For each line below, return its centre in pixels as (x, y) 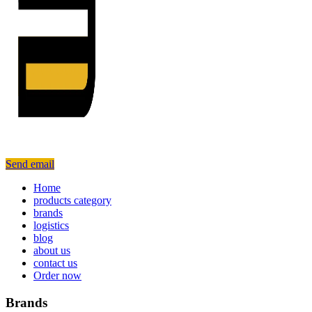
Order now (57, 275)
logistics (51, 225)
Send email (30, 164)
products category (72, 200)
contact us (55, 263)
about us (52, 250)
